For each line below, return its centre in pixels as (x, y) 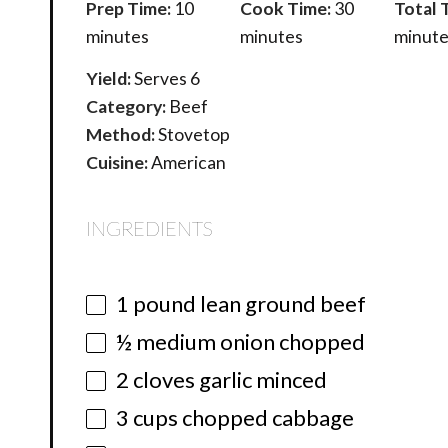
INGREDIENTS (150, 227)
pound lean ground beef (248, 303)
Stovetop (194, 135)
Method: (121, 135)
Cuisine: (117, 163)
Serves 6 (167, 79)
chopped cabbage (266, 417)
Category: (126, 107)
